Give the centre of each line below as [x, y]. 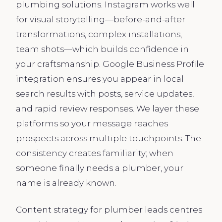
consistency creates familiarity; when [95, 153]
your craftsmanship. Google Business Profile [110, 64]
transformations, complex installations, [99, 34]
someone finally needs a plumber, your [100, 168]
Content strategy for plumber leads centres [109, 209]
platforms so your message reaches [92, 123]
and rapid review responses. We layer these [108, 108]
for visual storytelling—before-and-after [101, 19]
